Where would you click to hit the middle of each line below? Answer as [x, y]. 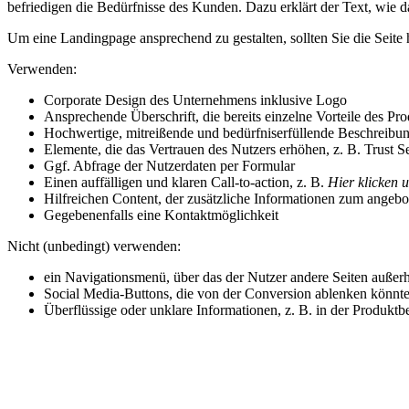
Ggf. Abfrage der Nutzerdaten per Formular [169, 166]
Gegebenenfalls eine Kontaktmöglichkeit [161, 215]
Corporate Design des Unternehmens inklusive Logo [195, 100]
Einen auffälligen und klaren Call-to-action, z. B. [186, 183]
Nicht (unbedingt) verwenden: [94, 246]
